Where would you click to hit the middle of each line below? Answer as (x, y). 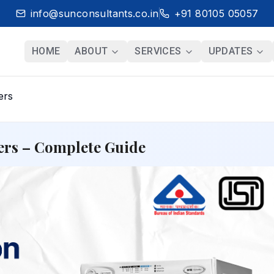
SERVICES (158, 51)
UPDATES (231, 51)
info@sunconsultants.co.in (94, 13)
